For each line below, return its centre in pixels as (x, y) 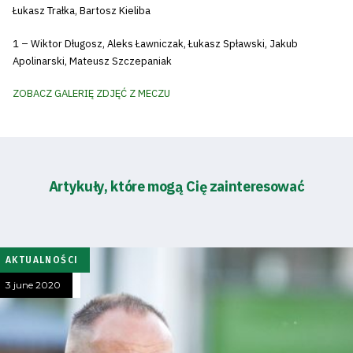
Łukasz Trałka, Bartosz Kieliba (82, 11)
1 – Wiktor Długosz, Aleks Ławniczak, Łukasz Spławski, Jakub (155, 43)
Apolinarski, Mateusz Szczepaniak (92, 61)
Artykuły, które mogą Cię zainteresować (176, 186)
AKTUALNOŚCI (42, 260)
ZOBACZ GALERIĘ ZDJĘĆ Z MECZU (91, 94)
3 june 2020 (33, 284)
